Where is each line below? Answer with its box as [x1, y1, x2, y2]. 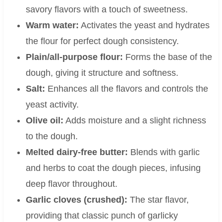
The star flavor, [127, 195, 189, 205]
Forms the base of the [122, 52, 212, 62]
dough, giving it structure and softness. [25, 68, 178, 78]
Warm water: [25, 20, 79, 31]
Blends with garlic [127, 147, 200, 158]
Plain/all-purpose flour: [25, 52, 123, 62]
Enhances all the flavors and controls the [45, 84, 208, 94]
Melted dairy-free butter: [25, 147, 128, 158]
